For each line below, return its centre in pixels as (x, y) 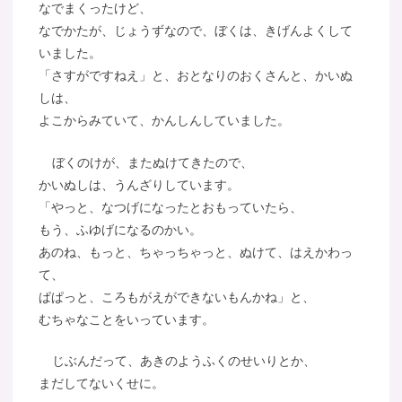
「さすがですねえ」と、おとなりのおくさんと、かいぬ (196, 76)
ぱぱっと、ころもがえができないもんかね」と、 (177, 297)
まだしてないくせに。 (102, 384)
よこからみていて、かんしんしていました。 (165, 121)
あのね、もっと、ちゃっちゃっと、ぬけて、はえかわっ (196, 252)
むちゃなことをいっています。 (127, 319)
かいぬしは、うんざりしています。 (140, 184)
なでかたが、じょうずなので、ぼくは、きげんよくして (196, 31)
